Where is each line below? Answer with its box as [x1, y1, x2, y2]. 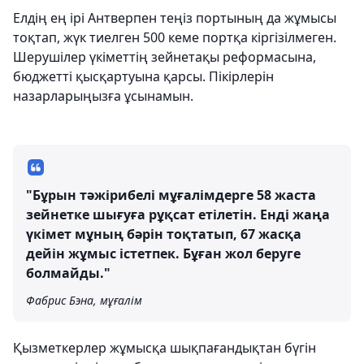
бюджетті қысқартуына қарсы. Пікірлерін [13, 67, 274, 85]
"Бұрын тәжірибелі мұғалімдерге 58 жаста [26, 186, 316, 204]
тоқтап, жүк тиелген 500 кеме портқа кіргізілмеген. [13, 28, 336, 46]
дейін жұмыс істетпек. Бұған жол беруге [26, 245, 301, 262]
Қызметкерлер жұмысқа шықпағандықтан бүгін [13, 339, 316, 357]
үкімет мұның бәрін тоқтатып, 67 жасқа [26, 225, 301, 243]
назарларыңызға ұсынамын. [13, 87, 193, 105]
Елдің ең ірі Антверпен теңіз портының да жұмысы [13, 9, 336, 27]
